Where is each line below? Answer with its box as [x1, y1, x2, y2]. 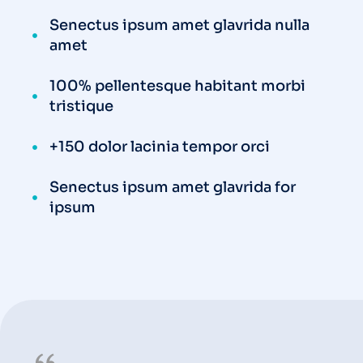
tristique [49, 97, 113, 116]
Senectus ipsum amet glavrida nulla [49, 16, 310, 35]
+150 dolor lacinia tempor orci [49, 138, 270, 156]
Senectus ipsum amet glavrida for [49, 178, 296, 197]
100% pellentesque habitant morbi [49, 77, 305, 96]
